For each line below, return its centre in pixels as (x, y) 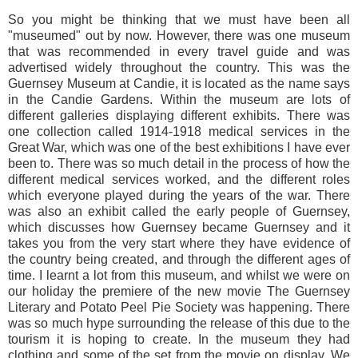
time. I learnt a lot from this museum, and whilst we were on (179, 276)
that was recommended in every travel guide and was (179, 52)
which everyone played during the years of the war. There (179, 196)
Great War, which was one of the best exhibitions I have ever (179, 148)
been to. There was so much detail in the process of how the (179, 164)
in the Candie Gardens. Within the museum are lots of (179, 100)
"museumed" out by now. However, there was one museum (179, 36)
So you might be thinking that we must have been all (179, 20)
